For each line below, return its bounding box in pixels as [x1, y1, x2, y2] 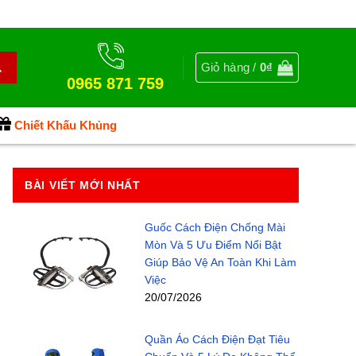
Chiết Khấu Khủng [14, 118, 117, 132]
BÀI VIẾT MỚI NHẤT [25, 179, 141, 192]
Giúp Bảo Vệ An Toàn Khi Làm [144, 256, 296, 269]
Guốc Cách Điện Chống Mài [144, 221, 285, 234]
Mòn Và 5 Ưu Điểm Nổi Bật [144, 238, 281, 251]
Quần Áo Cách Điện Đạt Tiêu [144, 332, 290, 346]
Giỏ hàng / [200, 60, 261, 74]
